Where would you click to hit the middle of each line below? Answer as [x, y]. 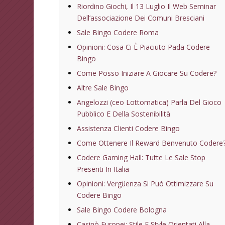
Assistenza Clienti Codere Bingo [129, 128]
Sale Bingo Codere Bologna [122, 209]
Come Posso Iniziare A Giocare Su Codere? [147, 73]
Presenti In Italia [103, 169]
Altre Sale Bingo [103, 87]
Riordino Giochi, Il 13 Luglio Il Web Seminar [147, 6]
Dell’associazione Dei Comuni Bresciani [141, 18]
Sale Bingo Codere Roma [118, 32]
